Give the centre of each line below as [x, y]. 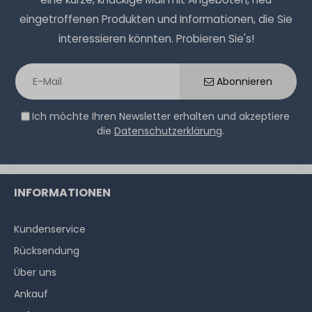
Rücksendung [47, 251]
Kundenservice [50, 229]
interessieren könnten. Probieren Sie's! [156, 39]
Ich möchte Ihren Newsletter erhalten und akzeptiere [161, 117]
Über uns [35, 273]
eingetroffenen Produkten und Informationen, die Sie [156, 19]
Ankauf [31, 294]
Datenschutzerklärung [168, 131]
